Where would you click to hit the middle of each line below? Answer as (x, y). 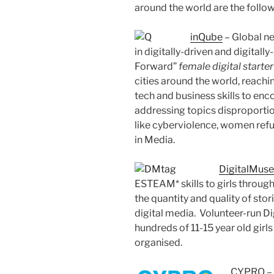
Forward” (157, 67)
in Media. (155, 140)
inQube (206, 37)
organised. (158, 243)
